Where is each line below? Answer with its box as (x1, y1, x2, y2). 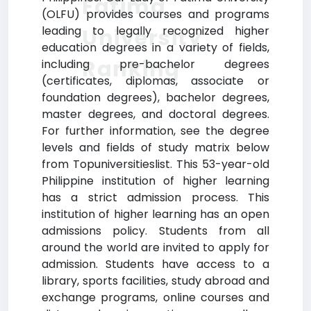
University (82, 23, 202, 53)
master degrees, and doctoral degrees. (42, 106, 269, 122)
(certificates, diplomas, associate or (42, 73, 269, 89)
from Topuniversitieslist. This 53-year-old (42, 156, 269, 172)
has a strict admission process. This (42, 190, 269, 205)
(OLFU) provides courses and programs (42, 6, 269, 22)
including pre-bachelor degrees (42, 56, 269, 72)
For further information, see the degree (42, 123, 269, 139)
